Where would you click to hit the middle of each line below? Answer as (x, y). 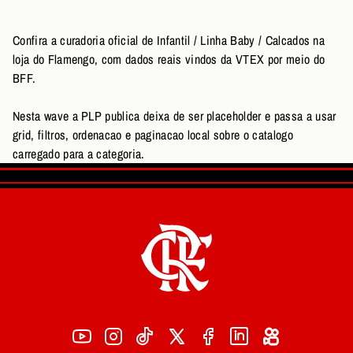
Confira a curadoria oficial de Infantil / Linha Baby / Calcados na (169, 40)
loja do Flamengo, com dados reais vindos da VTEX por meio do (169, 59)
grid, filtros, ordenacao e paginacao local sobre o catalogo (153, 135)
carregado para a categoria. (79, 154)
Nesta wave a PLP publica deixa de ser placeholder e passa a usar (175, 116)
